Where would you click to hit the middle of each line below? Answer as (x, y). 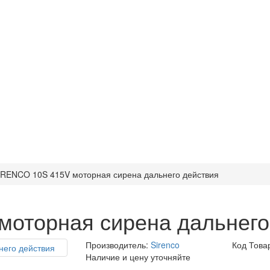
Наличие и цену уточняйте (138, 257)
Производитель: (118, 245)
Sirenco (165, 245)
